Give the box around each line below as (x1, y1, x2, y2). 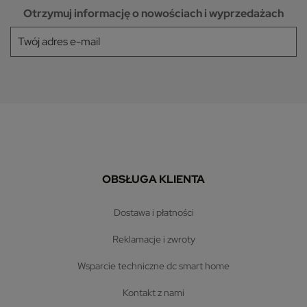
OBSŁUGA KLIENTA (102, 172, 205, 187)
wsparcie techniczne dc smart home (86, 260, 230, 273)
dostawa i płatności (120, 206, 194, 219)
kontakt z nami (128, 286, 184, 299)
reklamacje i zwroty (118, 233, 195, 246)
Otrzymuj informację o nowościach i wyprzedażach (23, 6, 284, 21)
